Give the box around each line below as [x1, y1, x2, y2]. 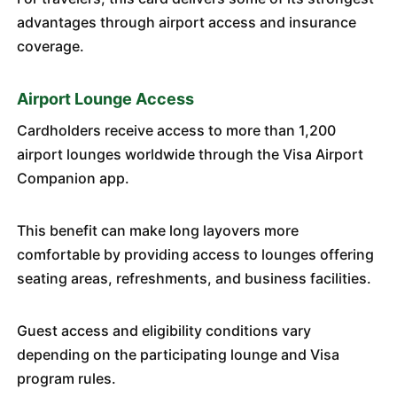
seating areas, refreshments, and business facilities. [16, 269, 371, 287]
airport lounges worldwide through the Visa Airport [16, 145, 363, 163]
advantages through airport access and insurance [16, 13, 356, 31]
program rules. [16, 370, 116, 387]
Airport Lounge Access [16, 90, 194, 108]
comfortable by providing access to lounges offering [16, 245, 374, 263]
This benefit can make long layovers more [16, 222, 299, 239]
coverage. [16, 37, 84, 55]
